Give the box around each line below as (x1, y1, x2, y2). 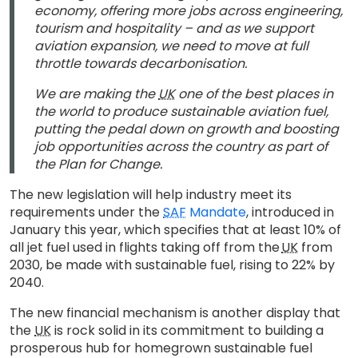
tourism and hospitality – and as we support (34, 19, 314, 38)
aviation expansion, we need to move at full (34, 37, 308, 55)
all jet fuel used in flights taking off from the (10, 238, 281, 257)
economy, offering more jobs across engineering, (34, 2, 343, 20)
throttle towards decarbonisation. (34, 54, 247, 73)
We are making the (34, 85, 158, 103)
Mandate (186, 203, 246, 221)
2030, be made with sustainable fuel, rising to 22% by (10, 256, 335, 274)
